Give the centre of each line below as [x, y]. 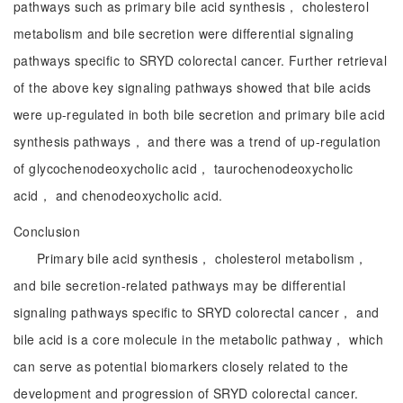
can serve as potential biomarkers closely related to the [181, 366]
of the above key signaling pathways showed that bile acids [193, 87]
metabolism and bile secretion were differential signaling [184, 33]
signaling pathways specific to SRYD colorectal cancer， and [197, 312]
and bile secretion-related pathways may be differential [180, 285]
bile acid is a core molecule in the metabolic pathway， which [199, 339]
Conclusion [47, 231]
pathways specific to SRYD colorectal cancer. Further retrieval [201, 60]
